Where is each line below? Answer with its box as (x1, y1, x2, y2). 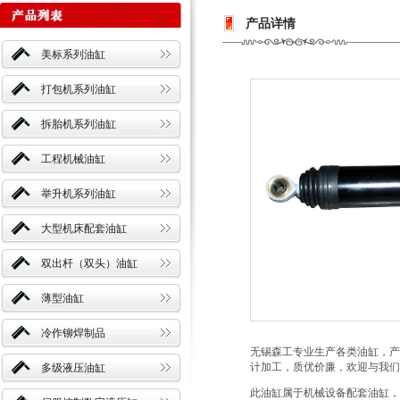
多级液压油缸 (41, 362, 105, 374)
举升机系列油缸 (41, 187, 116, 200)
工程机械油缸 (41, 153, 105, 165)
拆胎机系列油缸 (41, 118, 116, 130)
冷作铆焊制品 (41, 327, 105, 339)
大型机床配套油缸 (41, 222, 127, 235)
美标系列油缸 (41, 48, 105, 61)
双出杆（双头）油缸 (41, 257, 137, 270)
